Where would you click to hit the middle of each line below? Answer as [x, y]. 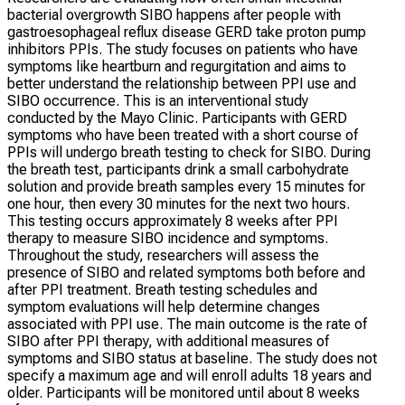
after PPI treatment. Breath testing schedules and [162, 289]
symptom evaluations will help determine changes [164, 306]
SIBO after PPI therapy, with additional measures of [168, 341]
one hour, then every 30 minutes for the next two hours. [179, 203]
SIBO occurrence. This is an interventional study [158, 100]
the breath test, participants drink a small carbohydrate [178, 169]
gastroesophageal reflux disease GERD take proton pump [187, 32]
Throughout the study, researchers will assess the [163, 255]
